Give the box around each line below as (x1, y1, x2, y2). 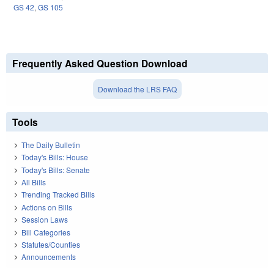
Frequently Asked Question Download (12, 56, 188, 71)
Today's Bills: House (21, 152, 88, 163)
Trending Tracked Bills (21, 189, 95, 200)
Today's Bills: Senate (21, 164, 90, 175)
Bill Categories (21, 226, 70, 237)
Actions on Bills (21, 201, 72, 212)
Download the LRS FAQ (97, 84, 177, 95)
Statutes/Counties (21, 239, 80, 250)
